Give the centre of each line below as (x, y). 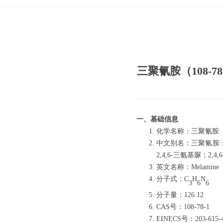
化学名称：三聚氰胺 (188, 131)
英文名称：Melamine (188, 167)
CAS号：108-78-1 (183, 207)
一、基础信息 (157, 119)
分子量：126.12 (180, 195)
